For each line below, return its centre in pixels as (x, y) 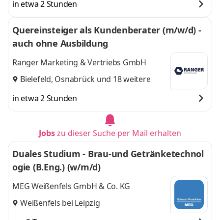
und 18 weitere (123, 79)
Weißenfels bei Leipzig (60, 203)
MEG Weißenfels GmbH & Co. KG (71, 186)
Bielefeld (36, 79)
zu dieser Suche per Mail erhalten (119, 133)
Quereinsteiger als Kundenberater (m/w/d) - (107, 30)
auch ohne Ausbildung (60, 43)
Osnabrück (75, 79)
